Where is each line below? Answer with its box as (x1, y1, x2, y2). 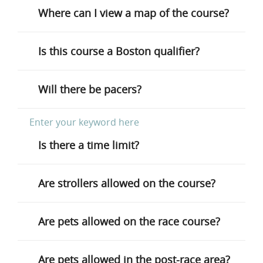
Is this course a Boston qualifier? (38, 44, 200, 58)
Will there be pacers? (38, 82, 141, 96)
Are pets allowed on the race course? (38, 214, 220, 228)
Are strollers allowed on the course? (38, 176, 215, 190)
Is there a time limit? (38, 138, 139, 152)
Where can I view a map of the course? (38, 6, 229, 20)
